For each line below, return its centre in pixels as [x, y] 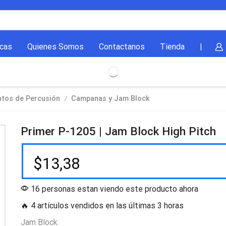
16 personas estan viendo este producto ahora [113, 189]
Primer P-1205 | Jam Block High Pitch [118, 132]
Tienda [172, 47]
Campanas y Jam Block [110, 99]
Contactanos [122, 47]
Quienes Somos [55, 47]
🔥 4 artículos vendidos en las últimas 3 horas [102, 206]
